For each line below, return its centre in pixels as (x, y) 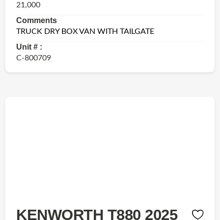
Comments (37, 20)
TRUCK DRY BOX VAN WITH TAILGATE (85, 31)
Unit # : (29, 47)
